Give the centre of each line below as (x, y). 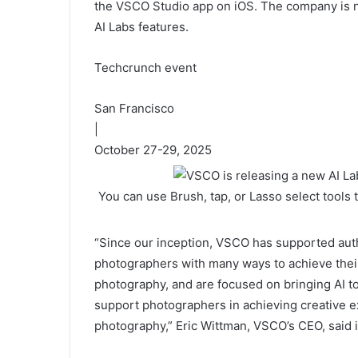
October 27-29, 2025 (153, 149)
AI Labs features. (141, 26)
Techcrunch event (145, 67)
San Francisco (134, 108)
